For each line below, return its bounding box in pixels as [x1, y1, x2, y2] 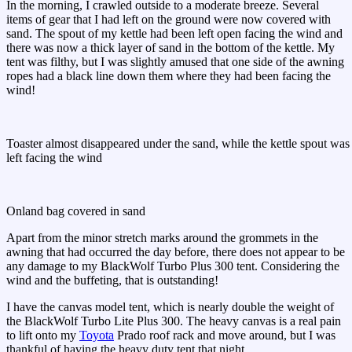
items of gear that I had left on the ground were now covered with [6, 13, 331, 27]
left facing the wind [6, 151, 102, 165]
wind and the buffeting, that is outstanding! [6, 273, 218, 288]
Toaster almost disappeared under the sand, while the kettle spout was [6, 137, 350, 151]
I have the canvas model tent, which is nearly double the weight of [6, 300, 334, 314]
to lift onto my [6, 328, 79, 343]
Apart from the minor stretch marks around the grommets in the [6, 231, 318, 245]
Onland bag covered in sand [6, 204, 145, 218]
